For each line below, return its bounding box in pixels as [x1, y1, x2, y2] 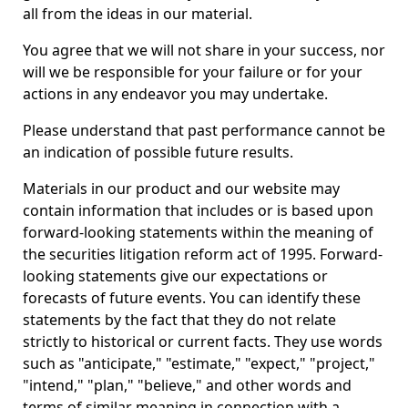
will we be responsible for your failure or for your [23, 62, 362, 82]
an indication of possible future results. [23, 142, 293, 162]
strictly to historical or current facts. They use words [23, 331, 382, 352]
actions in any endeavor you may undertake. [23, 84, 328, 104]
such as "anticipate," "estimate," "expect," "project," [23, 353, 375, 373]
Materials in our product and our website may [23, 178, 340, 199]
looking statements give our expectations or [23, 266, 328, 286]
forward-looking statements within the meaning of [23, 222, 373, 242]
